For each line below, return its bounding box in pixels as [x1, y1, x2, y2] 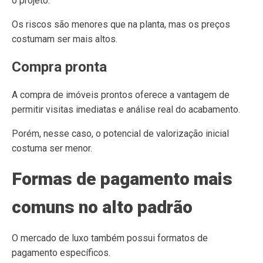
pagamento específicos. [12, 247, 110, 258]
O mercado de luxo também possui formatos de [12, 232, 208, 244]
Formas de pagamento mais [12, 168, 232, 189]
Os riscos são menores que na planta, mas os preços [12, 19, 230, 30]
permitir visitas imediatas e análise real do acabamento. [12, 104, 240, 115]
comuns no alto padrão [12, 197, 193, 217]
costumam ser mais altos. [12, 33, 117, 45]
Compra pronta [12, 59, 107, 75]
